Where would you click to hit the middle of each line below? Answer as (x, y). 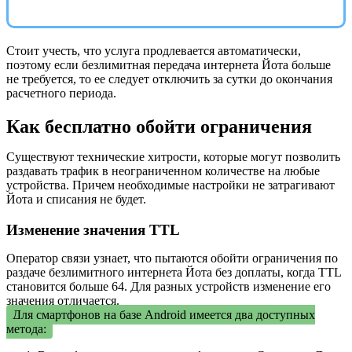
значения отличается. (63, 300)
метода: (26, 328)
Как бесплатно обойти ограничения (159, 127)
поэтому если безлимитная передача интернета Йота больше (169, 65)
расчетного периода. (61, 93)
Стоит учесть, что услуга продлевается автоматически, (154, 51)
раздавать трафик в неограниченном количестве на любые (163, 171)
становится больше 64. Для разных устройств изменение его (169, 286)
